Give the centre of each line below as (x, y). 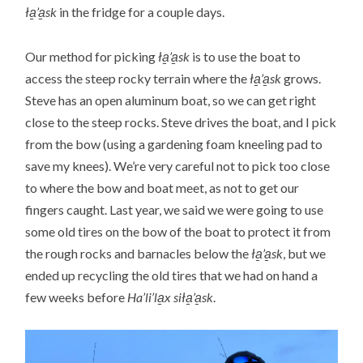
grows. (301, 78)
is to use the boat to (246, 56)
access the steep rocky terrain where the (137, 78)
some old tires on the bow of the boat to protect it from (178, 231)
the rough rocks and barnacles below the (139, 253)
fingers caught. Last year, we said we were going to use (175, 209)
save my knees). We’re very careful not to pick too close (178, 165)
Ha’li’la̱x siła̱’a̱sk (171, 297)
